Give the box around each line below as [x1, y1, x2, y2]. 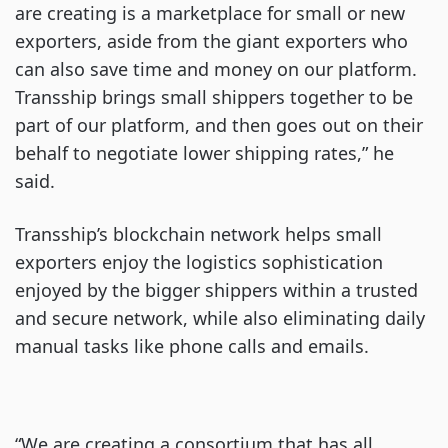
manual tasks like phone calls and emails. [15, 334, 374, 358]
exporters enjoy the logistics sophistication [15, 250, 383, 274]
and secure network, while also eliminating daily [15, 306, 425, 330]
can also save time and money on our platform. [15, 57, 417, 81]
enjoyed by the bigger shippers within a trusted [15, 278, 418, 302]
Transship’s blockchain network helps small [15, 222, 382, 246]
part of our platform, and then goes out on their [15, 113, 423, 137]
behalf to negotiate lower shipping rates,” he [15, 141, 394, 165]
